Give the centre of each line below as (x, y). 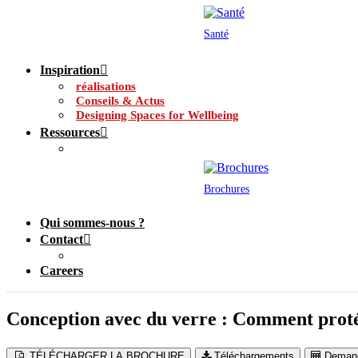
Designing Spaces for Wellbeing (157, 115)
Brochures (227, 189)
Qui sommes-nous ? (92, 223)
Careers (62, 270)
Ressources (70, 132)
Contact (62, 239)
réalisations (106, 86)
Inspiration (70, 70)
